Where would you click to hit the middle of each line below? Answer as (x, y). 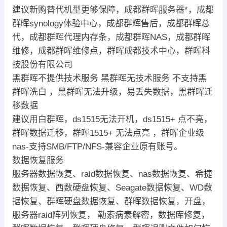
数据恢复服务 (38, 160)
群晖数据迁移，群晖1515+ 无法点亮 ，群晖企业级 (108, 133)
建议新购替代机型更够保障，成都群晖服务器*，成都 (113, 10)
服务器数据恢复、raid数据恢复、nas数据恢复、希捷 (112, 174)
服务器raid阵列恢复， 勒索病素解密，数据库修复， (111, 215)
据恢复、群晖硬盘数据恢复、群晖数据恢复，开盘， (111, 201)
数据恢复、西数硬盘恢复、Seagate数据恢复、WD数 (112, 187)
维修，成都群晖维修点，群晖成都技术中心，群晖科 (111, 51)
